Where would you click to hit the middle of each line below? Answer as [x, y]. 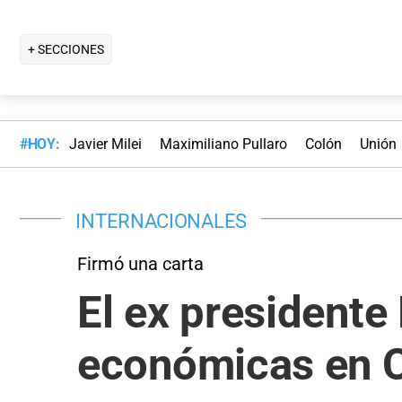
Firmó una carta [140, 263]
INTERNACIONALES [161, 220]
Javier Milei [105, 144]
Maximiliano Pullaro [223, 144]
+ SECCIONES [66, 49]
